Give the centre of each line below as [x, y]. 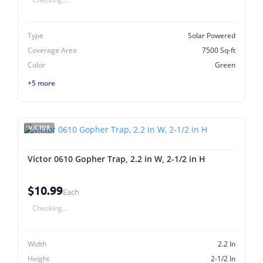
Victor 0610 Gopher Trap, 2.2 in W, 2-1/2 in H [117, 159]
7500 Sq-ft [219, 50]
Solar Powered [212, 36]
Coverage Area [52, 50]
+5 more [41, 83]
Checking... [50, 208]
